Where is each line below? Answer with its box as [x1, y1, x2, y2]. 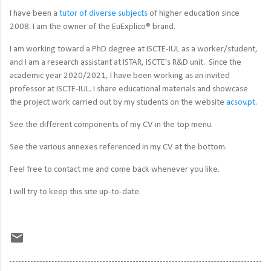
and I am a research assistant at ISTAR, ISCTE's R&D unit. [10, 57, 209, 67]
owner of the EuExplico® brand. [63, 22, 175, 31]
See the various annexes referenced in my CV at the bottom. [10, 142, 227, 152]
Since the [209, 57, 241, 67]
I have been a [10, 8, 59, 18]
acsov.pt [226, 97, 255, 107]
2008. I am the [10, 22, 63, 31]
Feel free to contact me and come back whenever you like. [10, 165, 221, 174]
